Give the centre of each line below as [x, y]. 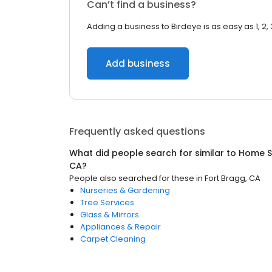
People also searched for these [132, 178]
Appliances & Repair [121, 227]
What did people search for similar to [154, 153]
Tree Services [107, 202]
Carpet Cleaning [113, 239]
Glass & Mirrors [110, 215]
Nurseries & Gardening [125, 190]
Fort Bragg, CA [233, 178]
